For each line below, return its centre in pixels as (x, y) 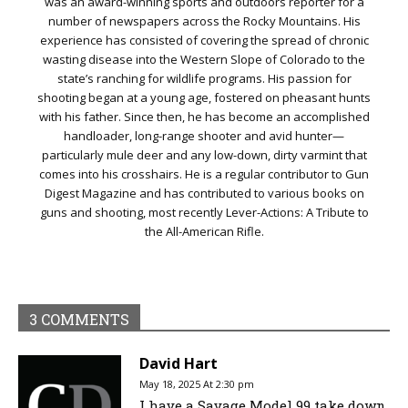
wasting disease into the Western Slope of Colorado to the (204, 60)
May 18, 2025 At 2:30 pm (197, 384)
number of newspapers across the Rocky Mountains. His (204, 21)
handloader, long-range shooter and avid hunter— (204, 136)
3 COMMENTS (79, 320)
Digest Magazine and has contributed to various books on (204, 194)
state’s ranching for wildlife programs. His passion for (204, 79)
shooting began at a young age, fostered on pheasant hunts (204, 98)
